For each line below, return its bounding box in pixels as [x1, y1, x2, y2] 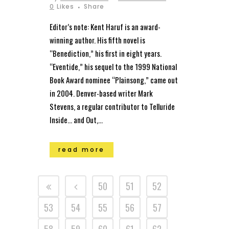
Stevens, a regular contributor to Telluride [50, 101, 175, 112]
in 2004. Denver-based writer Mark [50, 87, 153, 99]
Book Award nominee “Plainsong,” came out [50, 74, 178, 86]
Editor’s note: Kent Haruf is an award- [50, 21, 161, 33]
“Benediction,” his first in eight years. [50, 48, 162, 59]
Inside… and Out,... [50, 114, 103, 126]
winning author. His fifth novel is [50, 34, 145, 46]
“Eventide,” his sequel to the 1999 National [50, 61, 177, 73]
